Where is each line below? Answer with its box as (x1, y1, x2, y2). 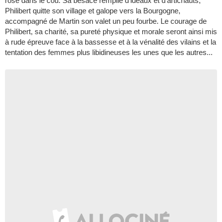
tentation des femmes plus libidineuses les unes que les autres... (5, 48, 213, 56)
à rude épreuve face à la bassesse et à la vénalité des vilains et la (5, 37, 216, 46)
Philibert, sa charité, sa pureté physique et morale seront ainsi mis (5, 27, 217, 36)
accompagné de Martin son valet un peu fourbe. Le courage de (5, 16, 207, 25)
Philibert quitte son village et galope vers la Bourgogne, (5, 6, 180, 15)
